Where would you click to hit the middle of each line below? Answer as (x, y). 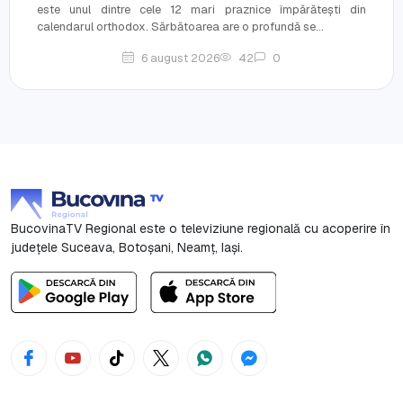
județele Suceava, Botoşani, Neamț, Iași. (127, 248)
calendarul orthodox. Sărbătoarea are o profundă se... (180, 26)
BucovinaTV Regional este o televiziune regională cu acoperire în (201, 229)
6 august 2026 (180, 58)
